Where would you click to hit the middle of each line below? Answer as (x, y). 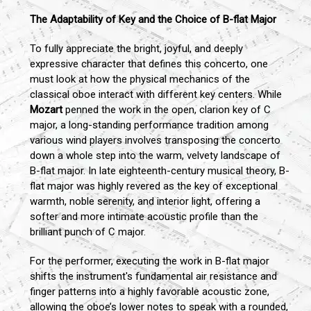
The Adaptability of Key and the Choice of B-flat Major (153, 20)
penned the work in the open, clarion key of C (167, 110)
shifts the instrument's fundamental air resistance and (153, 277)
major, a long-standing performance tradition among (149, 125)
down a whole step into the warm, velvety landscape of (155, 156)
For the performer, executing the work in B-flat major (150, 261)
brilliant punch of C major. (88, 232)
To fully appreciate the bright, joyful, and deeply (136, 49)
